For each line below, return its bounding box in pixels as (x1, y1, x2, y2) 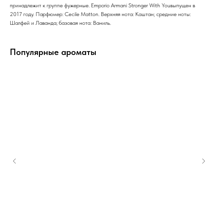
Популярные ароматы (10, 46, 96, 57)
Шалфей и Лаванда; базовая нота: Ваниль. (10, 19, 111, 26)
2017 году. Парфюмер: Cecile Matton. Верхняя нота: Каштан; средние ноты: (10, 10, 191, 18)
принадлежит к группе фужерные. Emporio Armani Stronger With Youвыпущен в (10, 1, 195, 9)
